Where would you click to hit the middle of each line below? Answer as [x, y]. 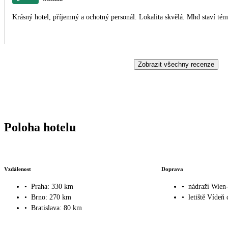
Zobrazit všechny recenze [176, 64]
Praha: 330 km [52, 187]
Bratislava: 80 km [56, 208]
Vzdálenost [18, 169]
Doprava [172, 169]
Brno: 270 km [51, 197]
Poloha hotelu [40, 127]
